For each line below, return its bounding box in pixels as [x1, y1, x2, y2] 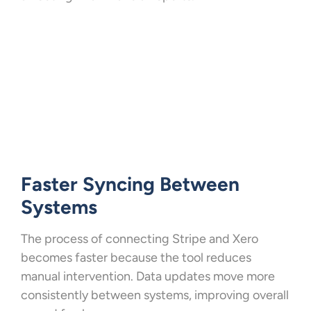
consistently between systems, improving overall [21, 287, 289, 303]
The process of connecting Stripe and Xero [21, 230, 258, 246]
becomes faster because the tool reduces [21, 249, 251, 265]
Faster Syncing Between [21, 171, 239, 196]
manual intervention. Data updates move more [21, 268, 275, 284]
